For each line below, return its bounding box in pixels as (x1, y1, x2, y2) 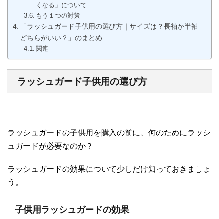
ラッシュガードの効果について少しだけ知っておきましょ (7, 164, 211, 173)
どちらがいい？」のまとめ (20, 33, 102, 42)
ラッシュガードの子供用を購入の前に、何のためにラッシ (7, 128, 211, 137)
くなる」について (36, 1, 87, 9)
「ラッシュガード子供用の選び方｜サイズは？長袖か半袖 (20, 22, 198, 30)
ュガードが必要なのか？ (7, 141, 93, 150)
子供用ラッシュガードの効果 (15, 204, 129, 215)
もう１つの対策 (36, 11, 81, 19)
